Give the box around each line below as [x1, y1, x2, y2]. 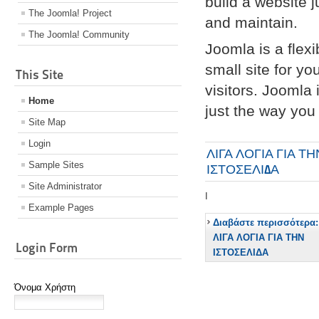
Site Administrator [28, 181, 102, 192]
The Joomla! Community [28, 29, 130, 41]
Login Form [16, 240, 78, 256]
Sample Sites [28, 159, 84, 171]
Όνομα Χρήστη [14, 282, 75, 293]
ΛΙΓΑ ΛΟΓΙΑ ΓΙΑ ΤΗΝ [213, 232, 305, 244]
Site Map [28, 117, 66, 128]
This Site [16, 67, 63, 83]
